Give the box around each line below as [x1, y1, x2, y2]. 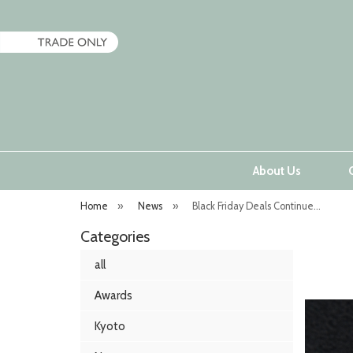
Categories [80, 227, 150, 246]
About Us [252, 164, 301, 178]
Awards [95, 288, 132, 303]
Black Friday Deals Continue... [192, 200, 321, 212]
